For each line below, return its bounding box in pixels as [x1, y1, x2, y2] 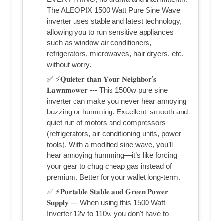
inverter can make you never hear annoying [47, 96, 186, 105]
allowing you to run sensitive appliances [47, 27, 174, 36]
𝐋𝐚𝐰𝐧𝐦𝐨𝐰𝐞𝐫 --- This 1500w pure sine [47, 85, 168, 94]
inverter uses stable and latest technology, [47, 16, 182, 25]
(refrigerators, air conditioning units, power [47, 129, 181, 138]
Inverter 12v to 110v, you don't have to [47, 209, 169, 218]
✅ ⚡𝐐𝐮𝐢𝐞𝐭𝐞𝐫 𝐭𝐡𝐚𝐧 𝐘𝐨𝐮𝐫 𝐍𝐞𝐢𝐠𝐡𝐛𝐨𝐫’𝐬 [47, 74, 156, 83]
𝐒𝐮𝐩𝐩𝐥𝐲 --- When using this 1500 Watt [47, 198, 165, 207]
